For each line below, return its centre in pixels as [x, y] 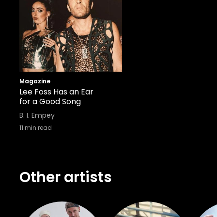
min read [38, 128]
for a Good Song [50, 101]
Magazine [35, 81]
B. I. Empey [37, 115]
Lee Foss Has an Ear [56, 92]
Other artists [66, 177]
